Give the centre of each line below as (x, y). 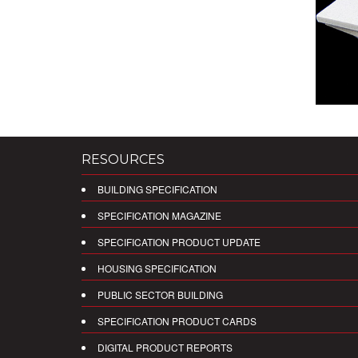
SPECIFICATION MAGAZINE (159, 215)
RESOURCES (123, 159)
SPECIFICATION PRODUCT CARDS (177, 320)
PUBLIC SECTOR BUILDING (160, 294)
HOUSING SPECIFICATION (157, 268)
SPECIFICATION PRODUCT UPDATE (179, 241)
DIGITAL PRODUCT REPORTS (165, 347)
